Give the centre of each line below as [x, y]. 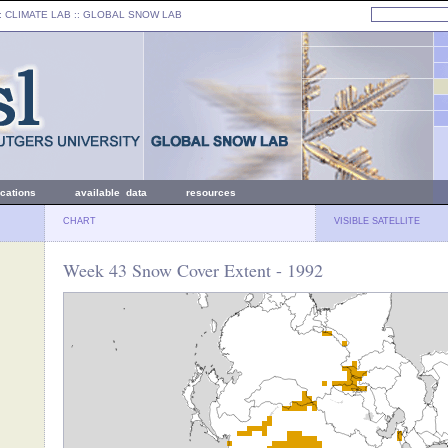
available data [111, 192]
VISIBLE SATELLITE [377, 221]
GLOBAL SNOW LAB [132, 14]
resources [211, 192]
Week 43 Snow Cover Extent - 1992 [193, 270]
